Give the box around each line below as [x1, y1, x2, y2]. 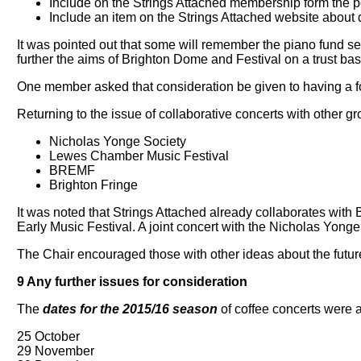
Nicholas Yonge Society [49, 135, 187, 149]
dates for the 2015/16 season [43, 302, 218, 317]
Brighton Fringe [49, 178, 139, 193]
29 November [17, 344, 95, 359]
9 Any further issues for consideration [17, 275, 248, 289]
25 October [17, 330, 81, 344]
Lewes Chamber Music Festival [49, 149, 230, 164]
